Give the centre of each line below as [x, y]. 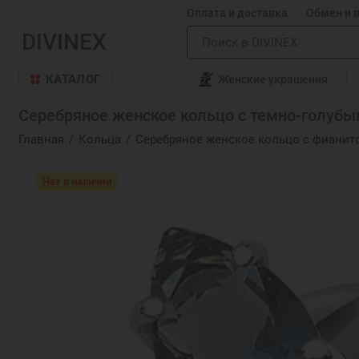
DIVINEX [64, 42]
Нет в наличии [77, 181]
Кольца [100, 139]
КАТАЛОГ [73, 79]
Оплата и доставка [238, 13]
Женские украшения [272, 80]
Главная [41, 139]
